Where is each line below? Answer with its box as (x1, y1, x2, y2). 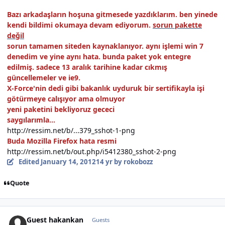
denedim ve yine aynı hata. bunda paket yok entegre (7, 51, 191, 61)
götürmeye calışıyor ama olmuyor (7, 93, 125, 103)
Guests (91, 216, 109, 224)
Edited (18, 157, 41, 166)
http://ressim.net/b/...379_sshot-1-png (7, 125, 135, 135)
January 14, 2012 (40, 157, 96, 166)
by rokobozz (112, 157, 153, 166)
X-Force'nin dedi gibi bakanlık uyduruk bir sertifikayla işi (7, 83, 204, 93)
